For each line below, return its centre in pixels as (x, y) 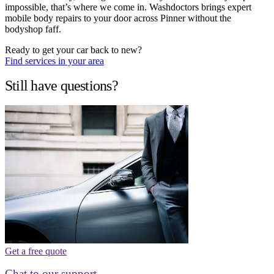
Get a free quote (36, 251)
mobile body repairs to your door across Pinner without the (118, 18)
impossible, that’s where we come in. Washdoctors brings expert (128, 7)
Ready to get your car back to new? (73, 50)
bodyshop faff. (33, 29)
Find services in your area (54, 61)
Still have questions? (61, 85)
